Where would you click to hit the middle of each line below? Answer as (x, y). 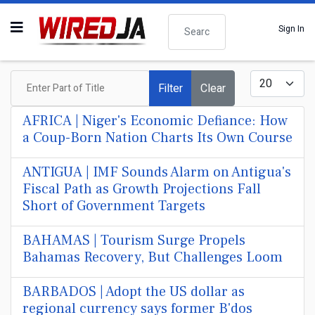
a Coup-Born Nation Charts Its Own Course (157, 138)
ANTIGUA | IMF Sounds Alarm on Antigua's (157, 172)
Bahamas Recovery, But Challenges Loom (153, 257)
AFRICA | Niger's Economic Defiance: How (155, 121)
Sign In (291, 28)
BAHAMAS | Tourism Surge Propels (134, 240)
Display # (268, 75)
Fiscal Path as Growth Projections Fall (142, 189)
